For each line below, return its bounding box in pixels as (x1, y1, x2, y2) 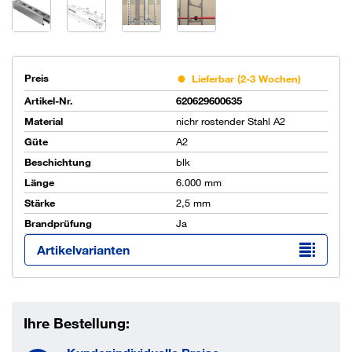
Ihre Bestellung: (24, 314, 130, 332)
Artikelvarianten (37, 242, 130, 257)
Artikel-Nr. (24, 94, 73, 107)
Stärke (24, 196, 55, 209)
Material (24, 115, 63, 127)
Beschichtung (24, 156, 91, 168)
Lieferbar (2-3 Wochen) (192, 72, 301, 85)
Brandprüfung (24, 217, 92, 229)
